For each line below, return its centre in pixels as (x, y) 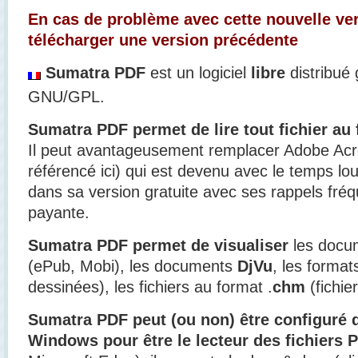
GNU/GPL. (66, 96)
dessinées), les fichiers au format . (150, 286)
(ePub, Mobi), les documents (133, 266)
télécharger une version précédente (163, 40)
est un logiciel (198, 72)
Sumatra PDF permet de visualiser (158, 245)
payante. (59, 212)
